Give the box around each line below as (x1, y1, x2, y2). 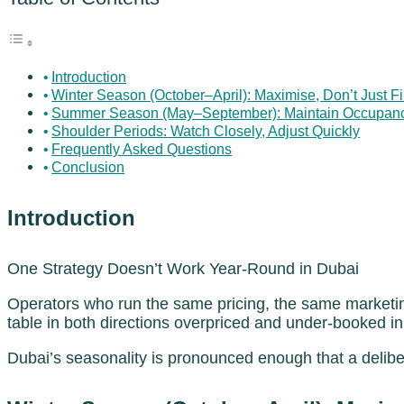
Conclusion (51, 158, 125, 175)
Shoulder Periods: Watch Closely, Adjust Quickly (51, 122, 361, 139)
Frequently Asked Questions (51, 140, 233, 157)
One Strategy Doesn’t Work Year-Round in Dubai (7, 259, 359, 278)
